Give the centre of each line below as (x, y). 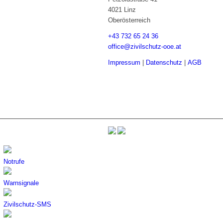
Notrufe (14, 162)
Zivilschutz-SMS (27, 205)
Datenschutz (164, 63)
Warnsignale (21, 183)
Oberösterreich (129, 20)
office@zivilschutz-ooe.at (145, 47)
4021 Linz (122, 10)
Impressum (124, 63)
